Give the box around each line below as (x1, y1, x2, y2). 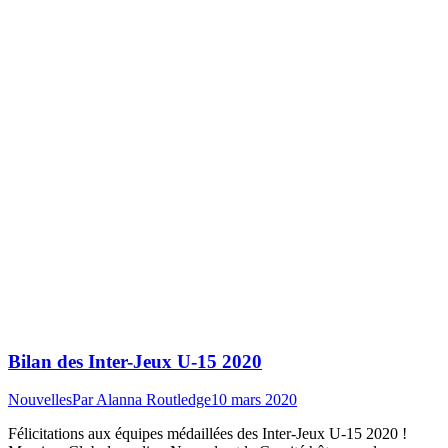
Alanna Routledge (96, 391, 211, 409)
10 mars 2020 (211, 391, 297, 409)
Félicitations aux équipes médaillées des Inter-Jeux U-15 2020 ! (8, 425, 407, 443)
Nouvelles (8, 391, 72, 409)
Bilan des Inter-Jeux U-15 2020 (8, 350, 262, 372)
